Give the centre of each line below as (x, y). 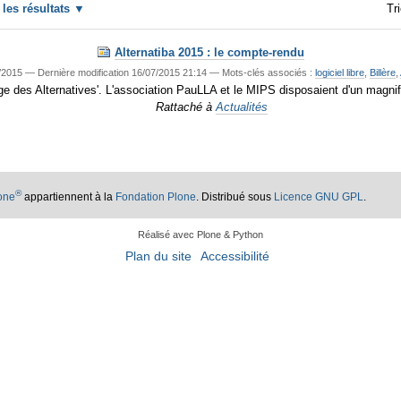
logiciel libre (340, 72)
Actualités (242, 107)
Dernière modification (84, 72)
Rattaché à (184, 107)
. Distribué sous (235, 196)
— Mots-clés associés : (263, 72)
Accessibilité (235, 257)
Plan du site (159, 257)
